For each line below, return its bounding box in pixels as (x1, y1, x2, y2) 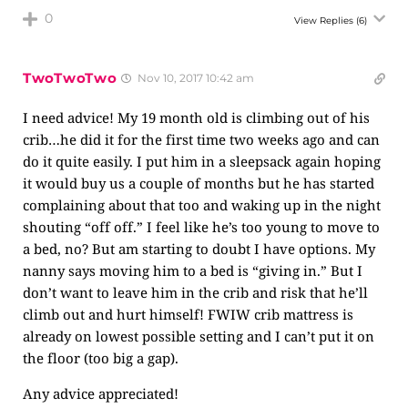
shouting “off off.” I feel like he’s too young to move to (23, 218, 380, 236)
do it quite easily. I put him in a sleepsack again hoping (23, 152, 381, 170)
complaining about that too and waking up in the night (23, 196, 381, 214)
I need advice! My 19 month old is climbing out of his (23, 108, 370, 127)
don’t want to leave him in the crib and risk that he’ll (23, 283, 368, 301)
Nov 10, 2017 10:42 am (135, 71, 255, 85)
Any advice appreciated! (23, 384, 178, 403)
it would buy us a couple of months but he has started (23, 174, 374, 192)
